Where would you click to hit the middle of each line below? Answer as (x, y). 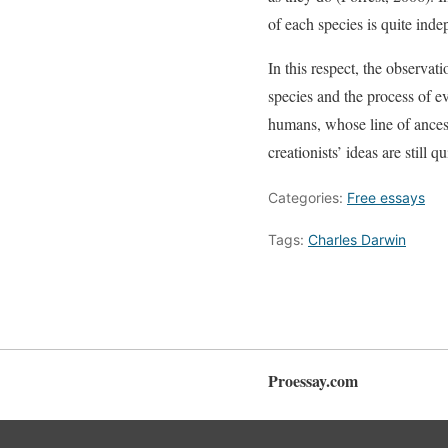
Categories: (307, 198)
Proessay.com (313, 380)
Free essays (386, 198)
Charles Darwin (357, 240)
